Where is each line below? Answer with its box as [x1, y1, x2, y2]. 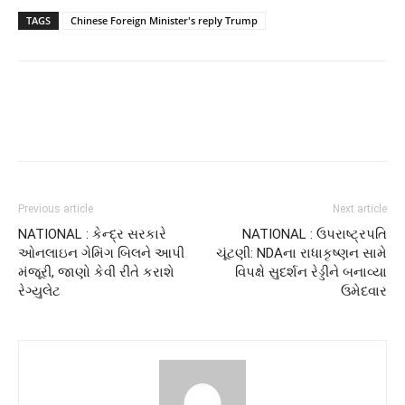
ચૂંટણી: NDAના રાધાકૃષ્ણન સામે [216, 244, 387, 261]
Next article [333, 202, 387, 215]
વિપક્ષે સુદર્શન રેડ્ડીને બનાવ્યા [235, 263, 387, 280]
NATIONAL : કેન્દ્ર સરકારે [18, 225, 166, 242]
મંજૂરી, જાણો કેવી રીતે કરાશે [18, 263, 174, 280]
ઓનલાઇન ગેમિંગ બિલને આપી [18, 244, 184, 261]
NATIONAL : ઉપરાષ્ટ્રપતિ [242, 225, 387, 242]
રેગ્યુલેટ [18, 282, 61, 299]
